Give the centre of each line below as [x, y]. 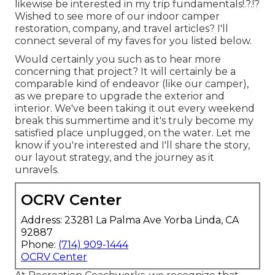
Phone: [40, 245]
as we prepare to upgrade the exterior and [120, 96]
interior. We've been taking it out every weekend [135, 109]
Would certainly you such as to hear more [118, 60]
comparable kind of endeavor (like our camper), [132, 84]
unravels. [37, 170]
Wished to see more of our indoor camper [117, 17]
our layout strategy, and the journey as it [114, 158]
